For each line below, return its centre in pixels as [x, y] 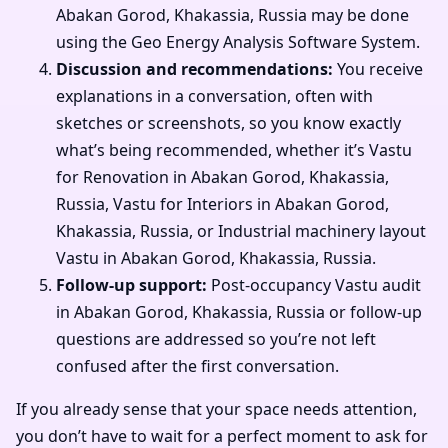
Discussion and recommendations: [194, 68]
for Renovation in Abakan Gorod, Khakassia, [222, 176]
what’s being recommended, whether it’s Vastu [234, 149]
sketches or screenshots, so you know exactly [228, 122]
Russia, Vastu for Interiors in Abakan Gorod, [222, 203]
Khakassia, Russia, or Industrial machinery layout [241, 230]
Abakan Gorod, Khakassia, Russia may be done [232, 14]
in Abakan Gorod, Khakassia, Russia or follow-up [239, 311]
